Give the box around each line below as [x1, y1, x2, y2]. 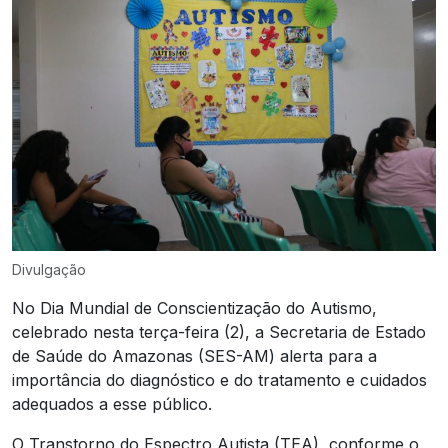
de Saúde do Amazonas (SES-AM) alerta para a [12, 345, 377, 366]
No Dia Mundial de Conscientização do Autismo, [12, 297, 377, 318]
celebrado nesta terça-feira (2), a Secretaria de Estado [12, 321, 426, 342]
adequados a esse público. [12, 393, 212, 414]
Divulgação [12, 260, 86, 278]
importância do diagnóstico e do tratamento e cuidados [12, 369, 427, 390]
